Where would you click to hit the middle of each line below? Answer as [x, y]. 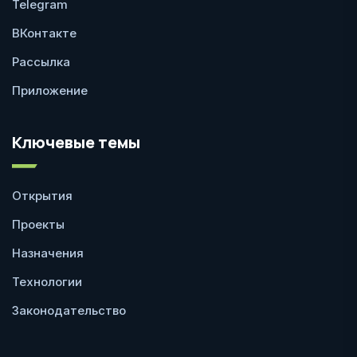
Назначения [48, 253]
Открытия [42, 195]
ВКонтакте [44, 33]
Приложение [50, 90]
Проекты [38, 224]
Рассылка [41, 61]
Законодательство [69, 310]
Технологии [47, 281]
